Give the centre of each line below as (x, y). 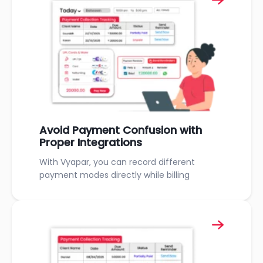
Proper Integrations (91, 142)
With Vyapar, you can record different (117, 162)
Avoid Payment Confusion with (121, 130)
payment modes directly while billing (114, 175)
